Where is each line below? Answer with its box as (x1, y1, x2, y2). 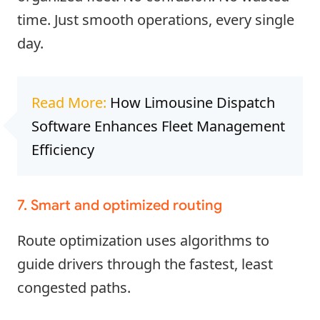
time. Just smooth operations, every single (17, 9, 294, 29)
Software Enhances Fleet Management (31, 116, 285, 136)
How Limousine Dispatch (110, 92, 275, 112)
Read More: (31, 92, 110, 112)
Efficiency (31, 139, 94, 159)
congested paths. (17, 277, 131, 297)
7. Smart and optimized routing (17, 196, 222, 214)
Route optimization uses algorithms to (17, 230, 269, 250)
